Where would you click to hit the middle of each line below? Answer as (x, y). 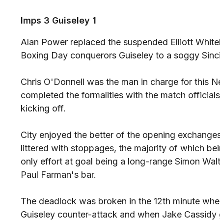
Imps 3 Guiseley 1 (58, 21)
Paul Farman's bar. (58, 175)
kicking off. (43, 109)
